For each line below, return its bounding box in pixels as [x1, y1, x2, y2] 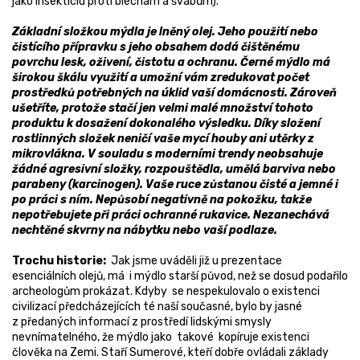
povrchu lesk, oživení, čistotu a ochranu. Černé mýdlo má [12, 55, 330, 70]
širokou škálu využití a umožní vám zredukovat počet [12, 71, 309, 85]
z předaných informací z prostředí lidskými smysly [12, 315, 272, 329]
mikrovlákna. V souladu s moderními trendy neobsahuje [12, 147, 323, 162]
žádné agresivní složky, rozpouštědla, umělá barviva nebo [12, 162, 336, 177]
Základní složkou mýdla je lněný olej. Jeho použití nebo [12, 25, 318, 39]
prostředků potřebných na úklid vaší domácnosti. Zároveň [12, 86, 337, 100]
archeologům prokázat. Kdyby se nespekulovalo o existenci [12, 284, 320, 299]
